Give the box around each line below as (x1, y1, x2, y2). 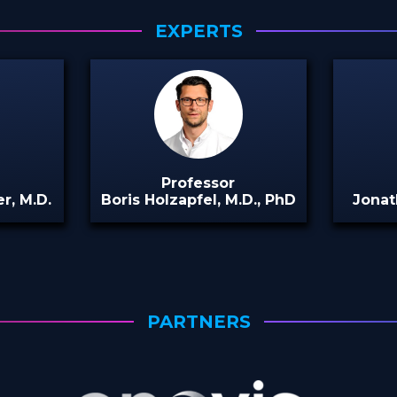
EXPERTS (154, 19, 243, 42)
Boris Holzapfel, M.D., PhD (100, 191, 296, 208)
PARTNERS (146, 310, 251, 332)
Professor (161, 174, 236, 191)
